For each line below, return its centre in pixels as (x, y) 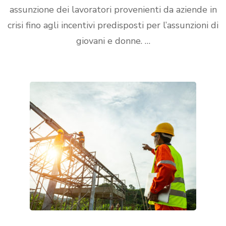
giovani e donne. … (113, 41)
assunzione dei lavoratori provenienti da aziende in (113, 10)
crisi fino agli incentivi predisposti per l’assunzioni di (113, 25)
